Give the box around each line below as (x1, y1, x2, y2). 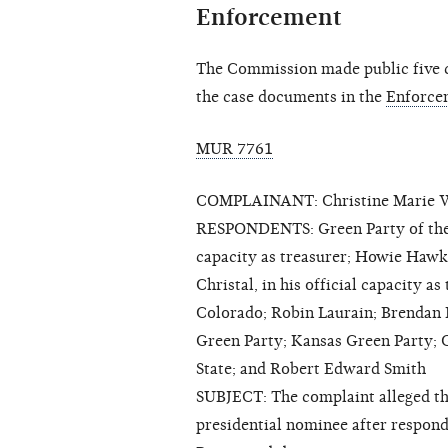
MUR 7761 (196, 140, 273, 159)
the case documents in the (196, 88, 386, 107)
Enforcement (196, 3, 342, 32)
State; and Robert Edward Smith (196, 360, 426, 379)
